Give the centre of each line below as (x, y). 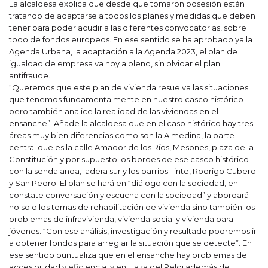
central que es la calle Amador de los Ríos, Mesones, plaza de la (131, 147)
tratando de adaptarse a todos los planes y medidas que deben (132, 15)
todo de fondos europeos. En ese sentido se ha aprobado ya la (131, 39)
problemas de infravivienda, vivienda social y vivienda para (121, 219)
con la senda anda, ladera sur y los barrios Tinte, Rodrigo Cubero (133, 171)
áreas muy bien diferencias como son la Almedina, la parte (122, 135)
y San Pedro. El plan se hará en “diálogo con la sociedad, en (124, 183)
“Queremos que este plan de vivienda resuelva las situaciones (129, 87)
